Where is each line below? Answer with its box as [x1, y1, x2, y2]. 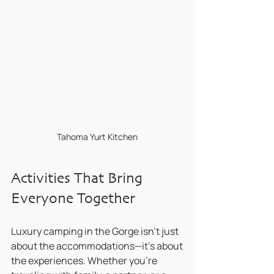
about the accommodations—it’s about [11, 239, 185, 253]
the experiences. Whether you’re [11, 254, 159, 268]
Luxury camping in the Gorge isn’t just [11, 224, 180, 239]
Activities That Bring [11, 169, 146, 190]
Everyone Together [11, 189, 135, 210]
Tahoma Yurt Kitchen [56, 131, 139, 143]
